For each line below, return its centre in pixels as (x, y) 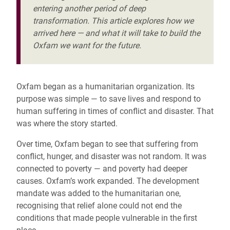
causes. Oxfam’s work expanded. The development (108, 181)
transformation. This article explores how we (113, 21)
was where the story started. (67, 124)
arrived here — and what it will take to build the (117, 33)
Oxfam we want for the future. (87, 46)
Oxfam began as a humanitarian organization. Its (106, 87)
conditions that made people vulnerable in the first (107, 218)
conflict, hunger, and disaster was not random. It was (111, 157)
